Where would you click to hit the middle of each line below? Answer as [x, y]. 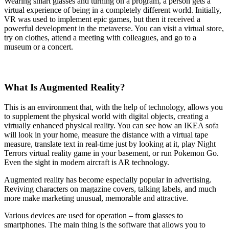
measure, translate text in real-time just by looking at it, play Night [110, 144]
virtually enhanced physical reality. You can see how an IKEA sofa [111, 126]
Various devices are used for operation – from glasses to [94, 216]
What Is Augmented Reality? [65, 87]
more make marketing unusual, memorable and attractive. [96, 198]
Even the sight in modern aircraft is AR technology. [87, 163]
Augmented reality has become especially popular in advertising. [108, 180]
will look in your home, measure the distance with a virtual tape [106, 135]
